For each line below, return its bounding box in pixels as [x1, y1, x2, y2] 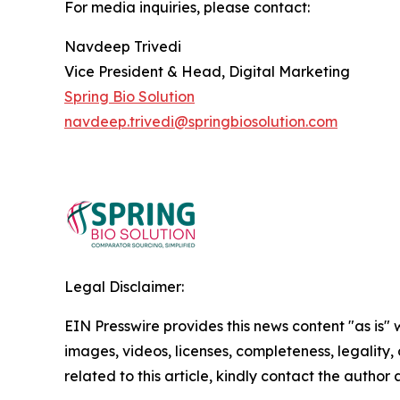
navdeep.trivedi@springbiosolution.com [64, 112, 337, 130]
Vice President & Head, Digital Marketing [64, 62, 350, 80]
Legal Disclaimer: [64, 278, 184, 296]
